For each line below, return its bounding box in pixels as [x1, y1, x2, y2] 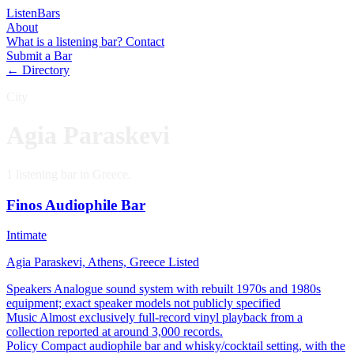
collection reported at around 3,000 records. [6, 325, 223, 339]
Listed [168, 255, 199, 269]
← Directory [6, 63, 70, 77]
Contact [126, 35, 164, 48]
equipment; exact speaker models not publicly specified [6, 296, 281, 311]
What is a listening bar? [6, 35, 126, 48]
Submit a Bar [6, 49, 72, 62]
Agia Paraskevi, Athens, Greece [6, 255, 168, 269]
